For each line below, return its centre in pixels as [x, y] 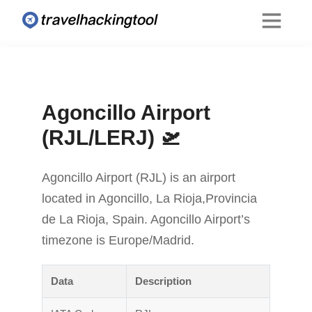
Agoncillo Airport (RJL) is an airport [139, 178]
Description [163, 281]
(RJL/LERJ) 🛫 [111, 138]
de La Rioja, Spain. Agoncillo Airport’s [146, 220]
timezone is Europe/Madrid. [118, 241]
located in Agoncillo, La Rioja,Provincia [149, 199]
